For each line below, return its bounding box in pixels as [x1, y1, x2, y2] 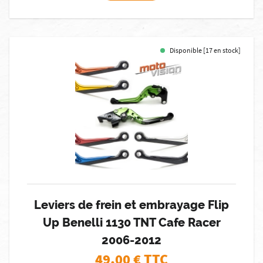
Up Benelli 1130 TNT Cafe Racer [42, 215, 221, 230]
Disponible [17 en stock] [170, 46, 241, 55]
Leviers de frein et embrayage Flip [34, 198, 229, 212]
